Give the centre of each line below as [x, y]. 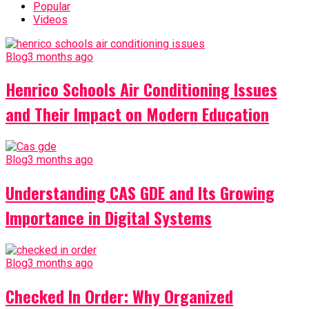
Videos [50, 19]
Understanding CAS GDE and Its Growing [140, 193]
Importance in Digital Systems [109, 218]
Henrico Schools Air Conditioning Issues [141, 89]
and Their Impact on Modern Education [137, 114]
